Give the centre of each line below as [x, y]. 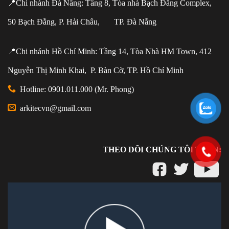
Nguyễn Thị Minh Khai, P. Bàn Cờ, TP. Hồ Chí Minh [96, 70]
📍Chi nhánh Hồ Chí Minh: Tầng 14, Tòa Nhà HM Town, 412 [110, 51]
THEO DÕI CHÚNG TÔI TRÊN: [162, 150]
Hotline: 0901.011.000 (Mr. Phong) [76, 89]
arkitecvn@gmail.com [54, 108]
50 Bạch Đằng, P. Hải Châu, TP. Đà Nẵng [82, 21]
